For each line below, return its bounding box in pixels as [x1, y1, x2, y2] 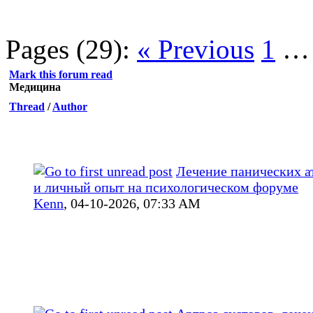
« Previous [137, 34, 254, 64]
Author [52, 100, 87, 112]
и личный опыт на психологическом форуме [34, 179, 298, 195]
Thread [9, 100, 45, 112]
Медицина [9, 80, 61, 93]
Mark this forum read [9, 68, 112, 80]
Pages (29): [6, 34, 130, 64]
